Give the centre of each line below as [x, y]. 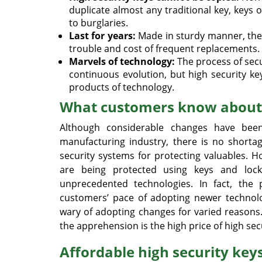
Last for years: [102, 36]
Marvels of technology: [122, 61]
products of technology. [122, 87]
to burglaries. [99, 23]
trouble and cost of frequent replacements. [164, 49]
